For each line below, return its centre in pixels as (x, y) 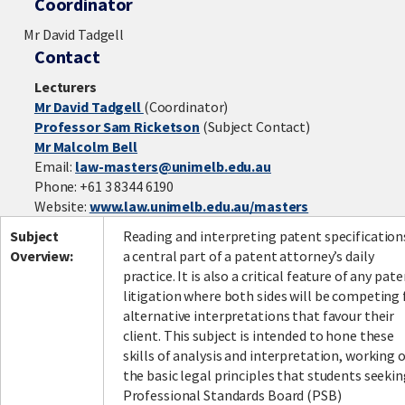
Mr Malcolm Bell (86, 147)
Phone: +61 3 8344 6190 (104, 187)
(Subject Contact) (255, 127)
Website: (61, 207)
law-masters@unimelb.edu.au (173, 167)
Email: (55, 167)
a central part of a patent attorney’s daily (248, 256)
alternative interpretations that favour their (259, 316)
